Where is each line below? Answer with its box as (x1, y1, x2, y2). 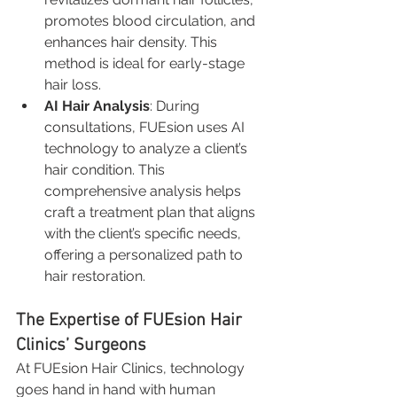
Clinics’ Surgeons (16, 334, 146, 356)
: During (150, 97, 203, 114)
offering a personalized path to (44, 245, 246, 263)
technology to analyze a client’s (44, 139, 251, 157)
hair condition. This (44, 160, 168, 178)
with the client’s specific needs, (44, 224, 245, 242)
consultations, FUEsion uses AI (44, 118, 248, 136)
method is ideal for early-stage (44, 54, 248, 72)
